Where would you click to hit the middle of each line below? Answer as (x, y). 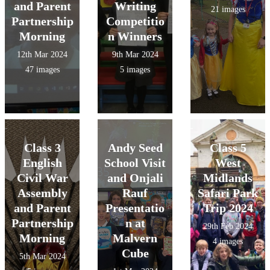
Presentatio (135, 208)
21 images (228, 9)
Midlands (228, 178)
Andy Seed (135, 148)
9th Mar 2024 (135, 55)
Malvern (135, 238)
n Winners (135, 36)
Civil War (42, 178)
